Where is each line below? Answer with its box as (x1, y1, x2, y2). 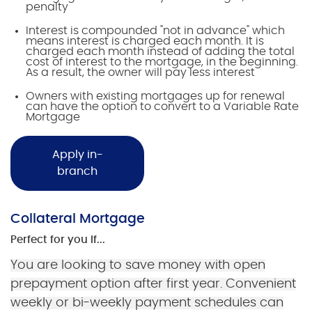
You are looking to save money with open (10, 258, 265, 272)
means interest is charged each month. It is (26, 36, 265, 47)
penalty (26, 1, 69, 13)
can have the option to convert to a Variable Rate (26, 101, 299, 113)
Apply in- (52, 149, 103, 161)
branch (57, 166, 97, 178)
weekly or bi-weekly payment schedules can (10, 296, 283, 309)
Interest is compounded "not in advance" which (26, 25, 286, 37)
